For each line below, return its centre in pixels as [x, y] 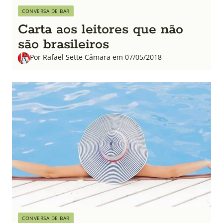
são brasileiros [63, 44]
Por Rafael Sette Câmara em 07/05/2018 [96, 57]
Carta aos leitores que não [101, 29]
